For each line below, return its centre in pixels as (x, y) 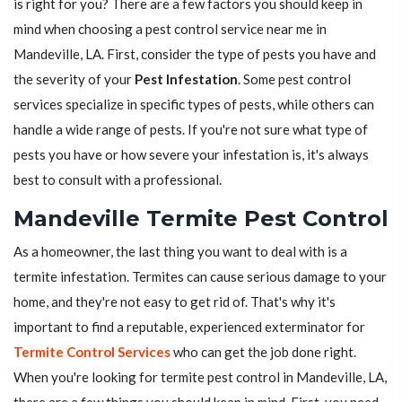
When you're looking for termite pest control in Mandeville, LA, (200, 377)
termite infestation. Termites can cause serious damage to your (200, 277)
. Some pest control (294, 79)
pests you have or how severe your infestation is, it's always (191, 155)
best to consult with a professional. (118, 180)
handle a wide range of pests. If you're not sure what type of (191, 130)
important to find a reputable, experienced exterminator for (189, 327)
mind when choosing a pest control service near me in (170, 29)
